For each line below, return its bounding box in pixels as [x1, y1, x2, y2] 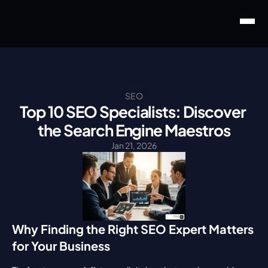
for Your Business [12, 238, 110, 253]
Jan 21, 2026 [111, 140, 157, 151]
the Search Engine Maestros [38, 120, 230, 140]
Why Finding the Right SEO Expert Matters [12, 221, 254, 236]
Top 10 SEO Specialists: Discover [20, 102, 246, 121]
